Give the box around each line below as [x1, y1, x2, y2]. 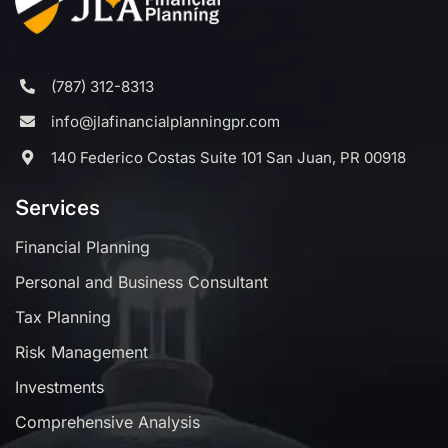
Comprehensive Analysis [14, 411, 200, 432]
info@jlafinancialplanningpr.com [50, 112, 280, 132]
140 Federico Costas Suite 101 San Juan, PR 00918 [50, 147, 406, 167]
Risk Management [14, 341, 148, 362]
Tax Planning [14, 306, 111, 327]
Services [14, 194, 100, 220]
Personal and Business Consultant [14, 271, 268, 292]
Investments [14, 376, 104, 397]
